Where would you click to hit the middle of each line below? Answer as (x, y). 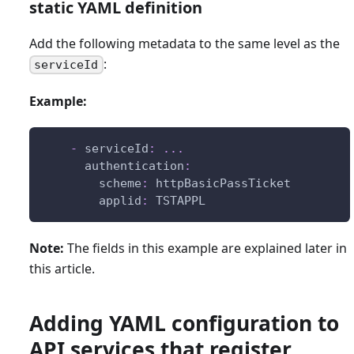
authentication (134, 166)
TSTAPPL (177, 200)
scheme (120, 183)
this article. (62, 268)
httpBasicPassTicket (219, 183)
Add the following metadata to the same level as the (184, 43)
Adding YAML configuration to (184, 323)
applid (120, 200)
